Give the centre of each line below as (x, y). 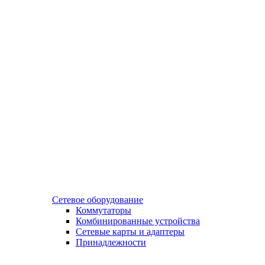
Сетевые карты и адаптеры (130, 231)
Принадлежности (111, 242)
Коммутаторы (104, 210)
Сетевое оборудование (98, 199)
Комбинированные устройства (138, 221)
